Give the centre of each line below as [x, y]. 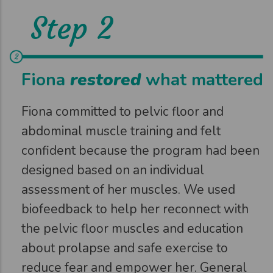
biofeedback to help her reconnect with [135, 209]
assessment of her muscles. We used [128, 189]
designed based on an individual [113, 170]
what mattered [202, 80]
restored [105, 80]
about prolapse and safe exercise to [125, 248]
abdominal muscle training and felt [121, 131]
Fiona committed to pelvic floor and [122, 111]
